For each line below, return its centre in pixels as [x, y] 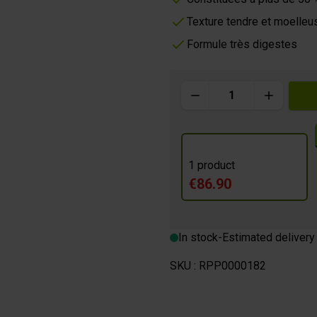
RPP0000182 [232, 265]
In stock [198, 237]
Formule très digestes [242, 44]
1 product [211, 165]
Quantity [200, 89]
